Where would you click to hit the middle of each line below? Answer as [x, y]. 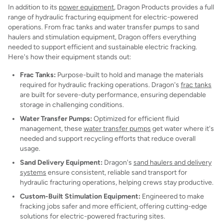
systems [33, 172]
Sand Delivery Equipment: [61, 162]
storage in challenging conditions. [72, 105]
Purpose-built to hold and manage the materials [130, 75]
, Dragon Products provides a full [164, 7]
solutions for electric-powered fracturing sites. [93, 216]
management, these [52, 128]
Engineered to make [172, 196]
